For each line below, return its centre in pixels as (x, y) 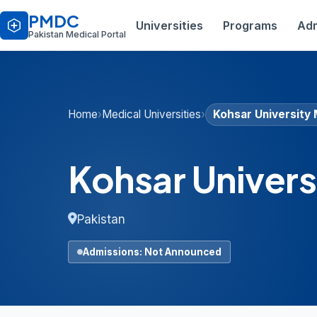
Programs (250, 25)
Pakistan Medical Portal (77, 34)
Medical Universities (151, 114)
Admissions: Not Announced (152, 252)
